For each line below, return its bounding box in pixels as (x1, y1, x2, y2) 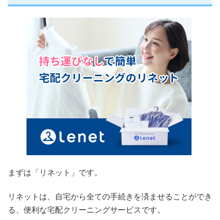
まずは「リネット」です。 (8, 168, 102, 177)
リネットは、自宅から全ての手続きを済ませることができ (8, 192, 212, 201)
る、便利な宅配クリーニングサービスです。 (8, 206, 165, 215)
